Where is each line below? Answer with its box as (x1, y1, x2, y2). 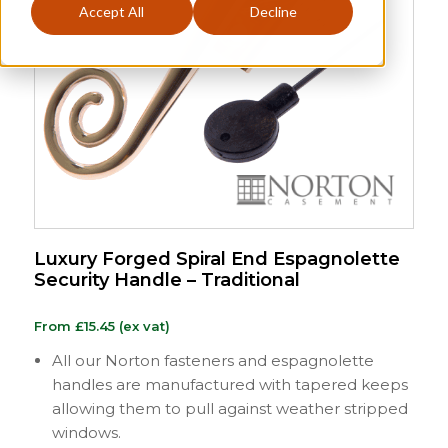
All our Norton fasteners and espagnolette (51, 350, 374, 370)
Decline (249, 3, 297, 21)
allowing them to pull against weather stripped (51, 398, 408, 418)
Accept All (79, 3, 145, 21)
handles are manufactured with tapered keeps (51, 374, 408, 394)
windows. (51, 422, 121, 442)
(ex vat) (114, 317, 170, 334)
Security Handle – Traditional (33, 268, 300, 291)
